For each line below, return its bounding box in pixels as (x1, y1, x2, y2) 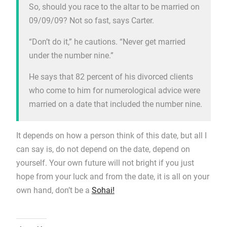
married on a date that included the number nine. (28, 99, 202, 109)
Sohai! (91, 185, 115, 195)
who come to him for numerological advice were (28, 86, 200, 95)
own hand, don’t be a (16, 185, 92, 195)
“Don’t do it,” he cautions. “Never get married (28, 37, 185, 47)
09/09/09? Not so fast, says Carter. (28, 16, 154, 25)
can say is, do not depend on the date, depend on (16, 144, 190, 154)
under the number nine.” (28, 51, 113, 60)
